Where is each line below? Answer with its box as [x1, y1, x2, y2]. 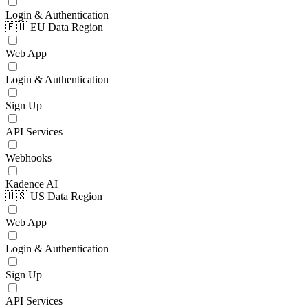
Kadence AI [5, 178, 58, 190]
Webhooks [5, 152, 52, 164]
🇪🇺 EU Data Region [5, 21, 103, 33]
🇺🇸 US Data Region [5, 190, 102, 202]
